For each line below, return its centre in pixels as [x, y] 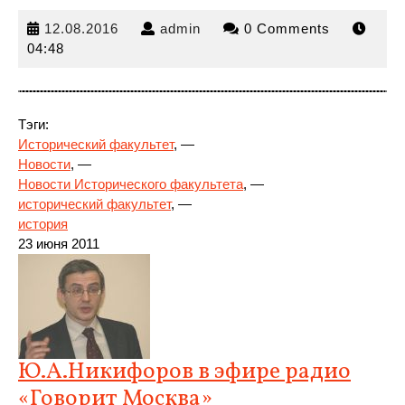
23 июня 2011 [59, 244]
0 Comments [289, 28]
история [43, 224]
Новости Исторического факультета [131, 184]
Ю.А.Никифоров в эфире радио [184, 372]
